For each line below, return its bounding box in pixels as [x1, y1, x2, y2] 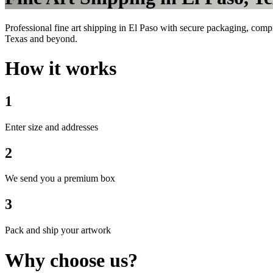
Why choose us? [5, 249, 138, 271]
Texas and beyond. [5, 33, 77, 44]
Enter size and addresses [5, 121, 98, 132]
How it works [5, 57, 116, 80]
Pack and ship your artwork [5, 225, 111, 236]
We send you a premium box [5, 173, 115, 184]
